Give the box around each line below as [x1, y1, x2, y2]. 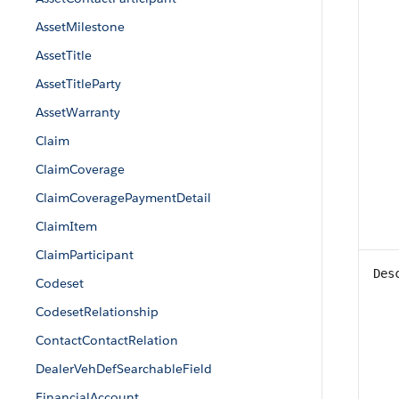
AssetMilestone [36, 19, 125, 35]
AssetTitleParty [36, 76, 121, 92]
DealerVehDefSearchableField [36, 361, 212, 377]
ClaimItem [36, 218, 97, 234]
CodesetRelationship [36, 304, 159, 320]
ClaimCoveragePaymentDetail [36, 190, 211, 206]
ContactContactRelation [36, 332, 178, 348]
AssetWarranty [36, 104, 120, 120]
